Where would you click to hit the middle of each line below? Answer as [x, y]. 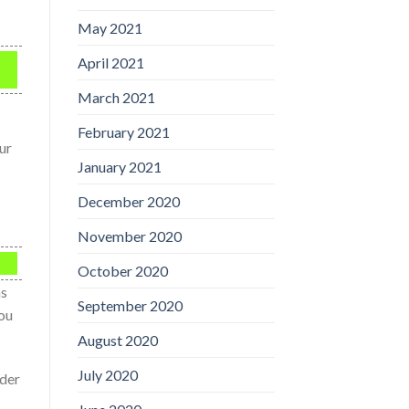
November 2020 [129, 236]
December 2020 [128, 201]
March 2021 [116, 97]
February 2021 [123, 131]
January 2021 [119, 166]
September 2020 [130, 305]
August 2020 [117, 340]
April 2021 [110, 62]
